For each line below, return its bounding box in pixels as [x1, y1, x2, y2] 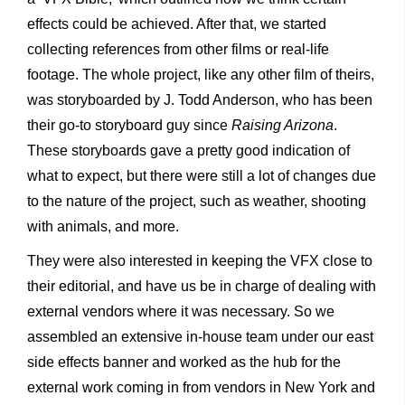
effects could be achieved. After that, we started [27, 16, 326, 33]
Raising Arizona [231, 118, 334, 134]
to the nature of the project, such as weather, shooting [27, 193, 366, 210]
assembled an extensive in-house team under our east [27, 329, 373, 345]
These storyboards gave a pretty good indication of [27, 143, 350, 159]
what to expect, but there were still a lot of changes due [27, 168, 376, 184]
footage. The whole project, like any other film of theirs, [27, 67, 374, 83]
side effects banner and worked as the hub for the [27, 354, 341, 371]
